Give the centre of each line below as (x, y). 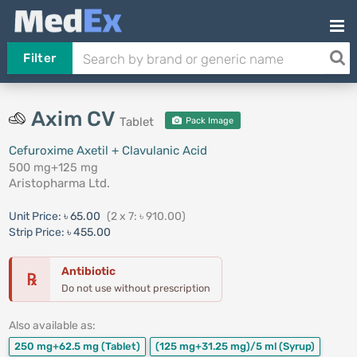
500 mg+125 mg (53, 167)
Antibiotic (88, 271)
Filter (40, 58)
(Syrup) (296, 346)
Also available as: (52, 326)
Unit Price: (36, 216)
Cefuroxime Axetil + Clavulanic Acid (108, 151)
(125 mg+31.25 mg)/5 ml (217, 346)
